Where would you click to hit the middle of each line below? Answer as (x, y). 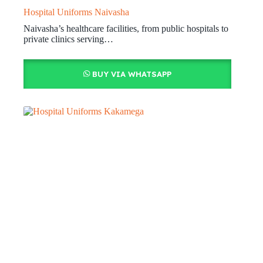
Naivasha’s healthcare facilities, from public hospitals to (126, 29)
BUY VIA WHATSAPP (131, 74)
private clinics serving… (68, 39)
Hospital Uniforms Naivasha (76, 12)
